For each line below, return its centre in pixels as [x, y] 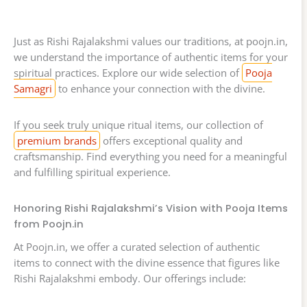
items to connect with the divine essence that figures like [147, 263]
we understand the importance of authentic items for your [151, 57]
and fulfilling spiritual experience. [92, 172]
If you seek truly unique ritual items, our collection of [138, 125]
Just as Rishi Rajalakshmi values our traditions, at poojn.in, [151, 41]
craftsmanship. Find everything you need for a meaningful [150, 157]
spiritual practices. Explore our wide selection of [128, 73]
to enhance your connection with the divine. [160, 89]
